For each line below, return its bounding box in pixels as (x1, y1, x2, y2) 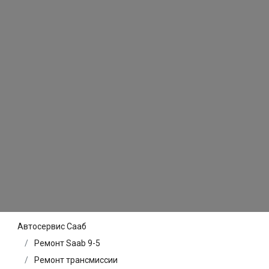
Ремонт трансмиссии (34, 255, 118, 265)
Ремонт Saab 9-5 (34, 238, 100, 249)
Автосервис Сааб (17, 222, 86, 232)
